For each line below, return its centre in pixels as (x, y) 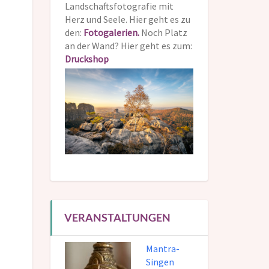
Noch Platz (163, 33)
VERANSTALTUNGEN (117, 218)
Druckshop (86, 59)
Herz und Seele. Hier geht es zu (127, 20)
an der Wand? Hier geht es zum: (128, 46)
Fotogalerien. (111, 33)
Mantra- (162, 249)
